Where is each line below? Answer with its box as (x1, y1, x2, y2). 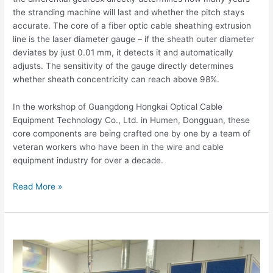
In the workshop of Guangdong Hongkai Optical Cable (13, 102, 223, 112)
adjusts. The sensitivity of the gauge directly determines (13, 60, 234, 71)
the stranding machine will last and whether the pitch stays (13, 7, 245, 17)
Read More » (13, 181, 63, 191)
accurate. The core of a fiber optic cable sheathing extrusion (13, 20, 252, 30)
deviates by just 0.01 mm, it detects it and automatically (13, 47, 234, 57)
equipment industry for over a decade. (13, 155, 164, 166)
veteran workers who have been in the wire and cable (13, 142, 224, 152)
